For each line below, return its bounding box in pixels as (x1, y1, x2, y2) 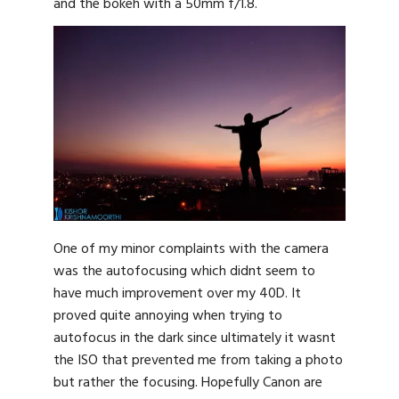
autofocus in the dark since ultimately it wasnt (53, 326, 336, 350)
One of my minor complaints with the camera (53, 237, 329, 261)
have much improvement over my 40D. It (53, 281, 301, 305)
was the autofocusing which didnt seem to (53, 259, 315, 283)
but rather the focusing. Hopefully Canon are (53, 370, 322, 395)
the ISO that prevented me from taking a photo (53, 348, 343, 372)
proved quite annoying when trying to (53, 304, 282, 328)
